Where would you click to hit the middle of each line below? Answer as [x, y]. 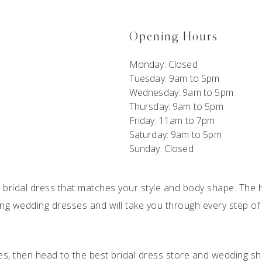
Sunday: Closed [161, 149]
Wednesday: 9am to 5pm [181, 92]
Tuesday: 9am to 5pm [174, 78]
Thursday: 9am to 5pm [176, 106]
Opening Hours [173, 37]
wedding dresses [50, 205]
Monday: [149, 64]
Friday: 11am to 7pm [172, 120]
